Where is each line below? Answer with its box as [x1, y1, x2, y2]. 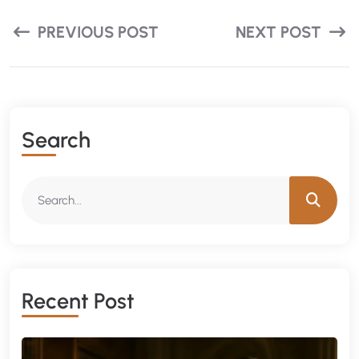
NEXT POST [236, 22, 325, 42]
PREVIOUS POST [34, 22, 159, 42]
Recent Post [22, 288, 135, 314]
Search [22, 127, 91, 153]
